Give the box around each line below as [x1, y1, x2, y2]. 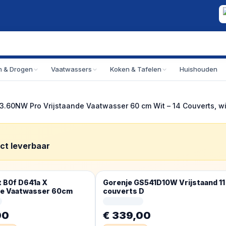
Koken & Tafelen [110, 65, 161, 73]
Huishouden [180, 65, 217, 73]
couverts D [103, 187, 144, 195]
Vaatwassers [51, 65, 92, 73]
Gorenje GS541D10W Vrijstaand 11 [103, 178, 225, 187]
